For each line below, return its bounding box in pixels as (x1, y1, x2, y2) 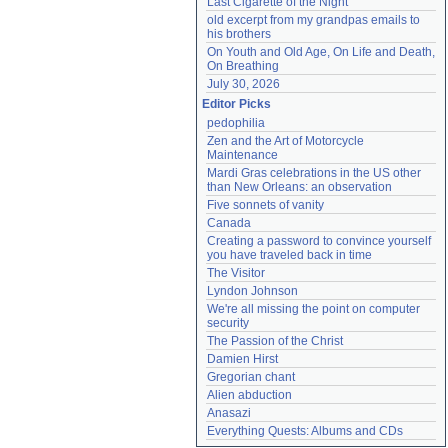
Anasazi (207, 406, 251, 420)
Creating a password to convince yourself (207, 234, 431, 248)
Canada (207, 216, 251, 230)
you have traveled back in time (207, 248, 372, 262)
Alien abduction (207, 388, 292, 402)
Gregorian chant (207, 370, 295, 384)
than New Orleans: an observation (207, 180, 392, 194)
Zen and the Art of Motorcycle (207, 134, 364, 148)
